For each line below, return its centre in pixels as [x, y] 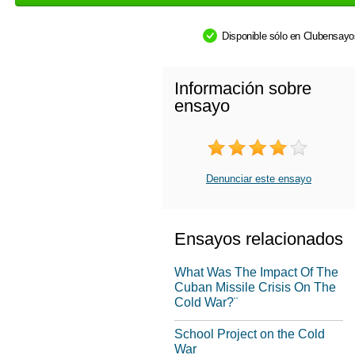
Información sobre [243, 88]
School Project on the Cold [250, 334]
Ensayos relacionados [259, 239]
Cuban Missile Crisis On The [255, 287]
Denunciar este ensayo [259, 179]
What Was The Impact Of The [256, 272]
